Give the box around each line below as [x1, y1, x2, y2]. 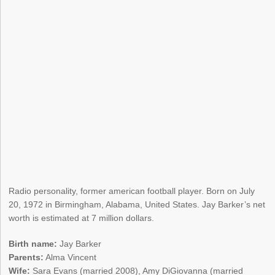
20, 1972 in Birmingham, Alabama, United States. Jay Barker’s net [9, 199, 266, 210]
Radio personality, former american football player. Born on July [9, 186, 255, 196]
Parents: [9, 252, 44, 263]
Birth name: [9, 239, 58, 249]
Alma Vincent [44, 252, 97, 263]
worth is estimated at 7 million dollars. [9, 213, 155, 223]
